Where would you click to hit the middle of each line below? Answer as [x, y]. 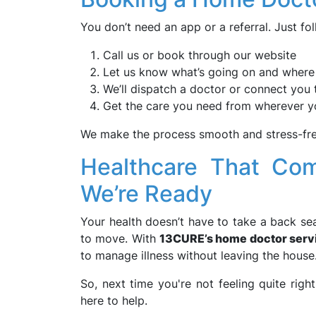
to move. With [120, 238]
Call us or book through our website [200, 55]
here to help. [114, 300]
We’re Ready [146, 194]
